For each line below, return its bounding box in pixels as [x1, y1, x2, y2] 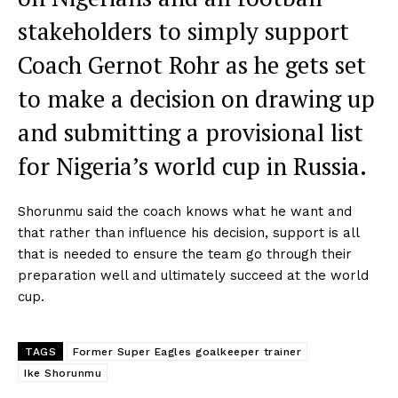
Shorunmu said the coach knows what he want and [18, 203, 352, 219]
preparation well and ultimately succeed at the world [18, 267, 369, 283]
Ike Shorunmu [24, 366, 101, 379]
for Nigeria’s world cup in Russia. [18, 149, 367, 182]
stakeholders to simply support [18, 14, 349, 47]
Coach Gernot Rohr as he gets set [18, 48, 366, 81]
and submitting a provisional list [18, 115, 363, 148]
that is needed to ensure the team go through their [18, 245, 352, 262]
